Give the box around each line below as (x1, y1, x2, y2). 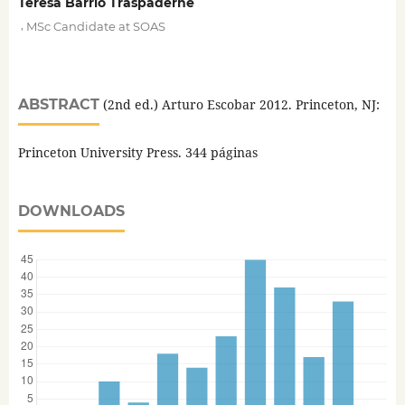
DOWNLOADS (17, 202, 125, 220)
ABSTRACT (17, 95, 99, 113)
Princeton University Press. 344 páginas (17, 143, 258, 161)
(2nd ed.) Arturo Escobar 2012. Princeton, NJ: (99, 95, 380, 113)
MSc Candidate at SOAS (25, 18, 165, 33)
